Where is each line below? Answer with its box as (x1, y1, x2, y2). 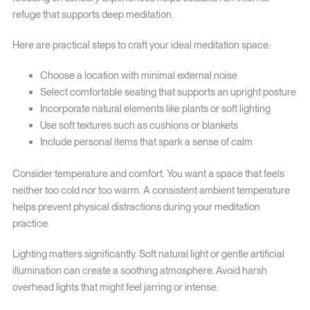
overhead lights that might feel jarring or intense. (12, 280, 218, 293)
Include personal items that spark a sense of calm (39, 135, 253, 148)
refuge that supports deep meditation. (12, 8, 174, 21)
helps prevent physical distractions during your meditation (12, 200, 260, 213)
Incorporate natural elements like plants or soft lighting (39, 102, 271, 115)
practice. (12, 217, 49, 230)
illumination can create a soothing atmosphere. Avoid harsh (12, 264, 267, 277)
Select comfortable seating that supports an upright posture (39, 85, 296, 98)
